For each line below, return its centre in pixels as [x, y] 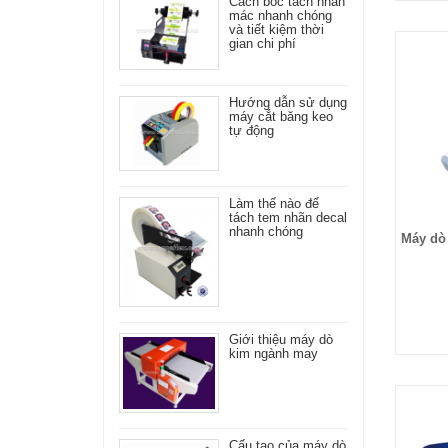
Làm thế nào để [274, 204]
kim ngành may [273, 354]
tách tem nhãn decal [288, 218]
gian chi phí [262, 43]
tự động [251, 131]
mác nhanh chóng [280, 15]
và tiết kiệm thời [276, 29]
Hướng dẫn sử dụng [288, 103]
